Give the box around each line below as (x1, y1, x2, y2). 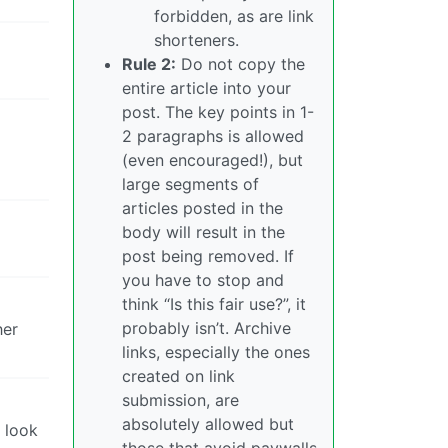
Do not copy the (176, 53, 305, 74)
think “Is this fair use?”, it (122, 293, 306, 314)
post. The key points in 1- (122, 101, 314, 122)
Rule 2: (122, 53, 176, 74)
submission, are (122, 389, 239, 410)
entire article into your (122, 77, 291, 98)
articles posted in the (122, 197, 283, 218)
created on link (122, 365, 235, 386)
